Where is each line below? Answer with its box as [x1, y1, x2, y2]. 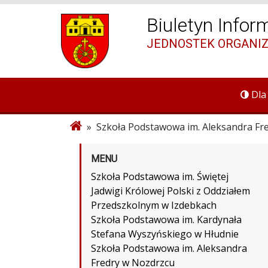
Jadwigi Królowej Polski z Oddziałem [91, 184, 250, 197]
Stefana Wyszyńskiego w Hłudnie [91, 227, 239, 240]
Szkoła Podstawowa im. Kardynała [91, 212, 242, 226]
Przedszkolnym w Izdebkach [91, 198, 217, 212]
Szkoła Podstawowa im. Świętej [91, 169, 229, 183]
